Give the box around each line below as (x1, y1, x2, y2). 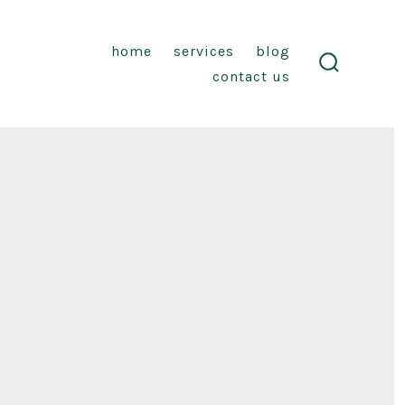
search (328, 71, 377, 89)
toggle (328, 86, 378, 104)
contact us (212, 67, 291, 85)
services (174, 42, 235, 60)
